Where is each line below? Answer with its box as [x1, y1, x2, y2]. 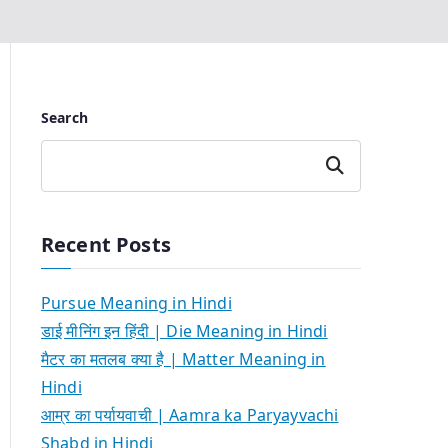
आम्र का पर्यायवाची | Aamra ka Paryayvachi [41, 403, 339, 426]
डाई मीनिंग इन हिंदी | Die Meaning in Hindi [41, 319, 328, 342]
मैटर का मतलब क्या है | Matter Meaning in [41, 347, 326, 370]
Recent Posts [41, 230, 171, 258]
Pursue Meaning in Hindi [41, 291, 232, 314]
